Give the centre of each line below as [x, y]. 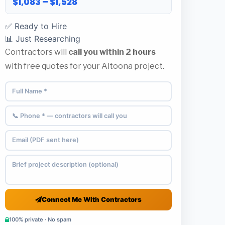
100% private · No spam [40, 220]
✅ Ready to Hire [36, 26]
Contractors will [37, 52]
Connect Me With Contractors [92, 199]
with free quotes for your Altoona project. [85, 66]
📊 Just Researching [43, 38]
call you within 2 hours [112, 52]
